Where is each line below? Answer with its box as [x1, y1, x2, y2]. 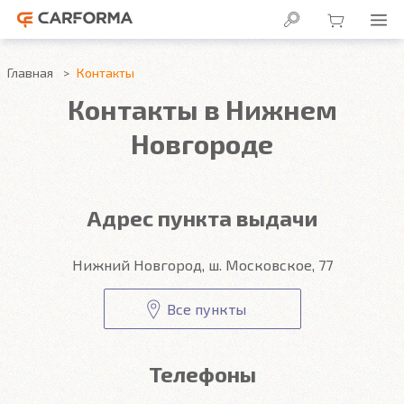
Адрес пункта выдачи [86, 205, 318, 231]
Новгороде [131, 127, 273, 160]
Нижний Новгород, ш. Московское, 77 [71, 256, 333, 273]
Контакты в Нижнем [67, 93, 337, 125]
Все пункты [166, 300, 246, 317]
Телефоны [148, 361, 256, 387]
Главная [7, 65, 53, 80]
